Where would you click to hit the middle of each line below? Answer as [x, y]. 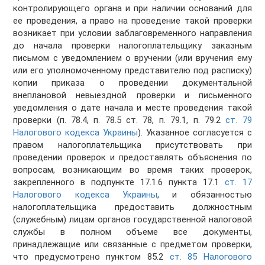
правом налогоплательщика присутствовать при [132, 145]
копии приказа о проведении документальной [132, 83]
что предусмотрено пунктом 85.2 [91, 257]
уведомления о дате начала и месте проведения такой [132, 108]
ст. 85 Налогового [211, 257]
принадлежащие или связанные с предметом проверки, [132, 245]
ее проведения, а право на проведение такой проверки [132, 21]
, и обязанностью [205, 195]
